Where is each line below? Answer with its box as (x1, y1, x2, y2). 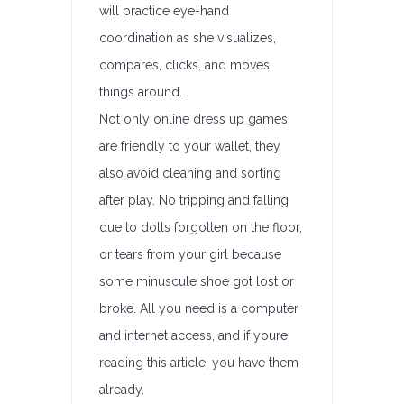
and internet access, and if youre (99, 328, 288, 343)
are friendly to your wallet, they (99, 139, 280, 153)
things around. (99, 85, 182, 99)
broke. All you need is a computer (99, 301, 298, 316)
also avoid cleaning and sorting (99, 166, 281, 180)
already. (99, 382, 144, 397)
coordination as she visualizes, (99, 31, 276, 45)
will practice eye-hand (99, 4, 229, 18)
